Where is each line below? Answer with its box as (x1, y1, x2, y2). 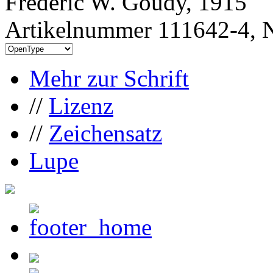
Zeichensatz (49, 119, 162, 146)
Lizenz (49, 92, 113, 119)
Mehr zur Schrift (29, 65, 189, 91)
